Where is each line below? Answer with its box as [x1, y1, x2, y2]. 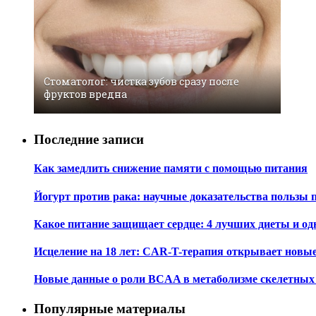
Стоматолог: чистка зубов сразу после [44, 75, 239, 89]
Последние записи [34, 132, 144, 147]
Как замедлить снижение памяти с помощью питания [34, 162, 308, 175]
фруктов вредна [44, 87, 127, 102]
